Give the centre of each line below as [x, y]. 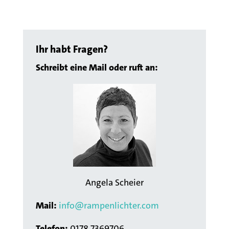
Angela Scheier [114, 182]
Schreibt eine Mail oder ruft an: [97, 67]
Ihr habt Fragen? [72, 49]
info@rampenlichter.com [109, 205]
